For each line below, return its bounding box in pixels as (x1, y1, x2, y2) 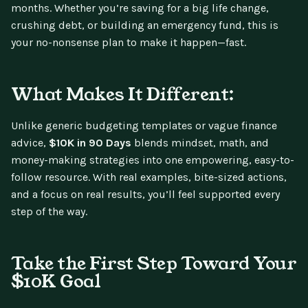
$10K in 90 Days (49, 136, 131, 150)
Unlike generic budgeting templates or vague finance (11, 119, 277, 133)
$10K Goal (11, 269, 101, 294)
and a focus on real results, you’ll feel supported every (11, 188, 280, 201)
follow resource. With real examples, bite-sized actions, (11, 170, 287, 184)
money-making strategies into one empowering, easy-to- (11, 153, 294, 167)
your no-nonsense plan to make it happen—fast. (11, 36, 246, 49)
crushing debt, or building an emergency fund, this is (11, 19, 278, 32)
